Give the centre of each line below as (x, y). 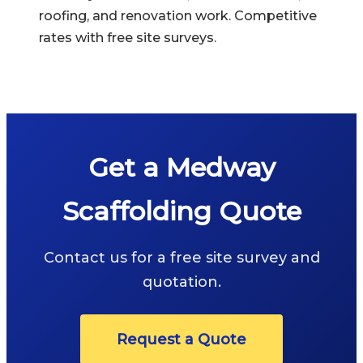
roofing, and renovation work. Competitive (178, 16)
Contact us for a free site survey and (181, 258)
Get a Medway (181, 167)
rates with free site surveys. (128, 38)
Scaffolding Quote (181, 211)
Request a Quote (181, 340)
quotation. (181, 282)
